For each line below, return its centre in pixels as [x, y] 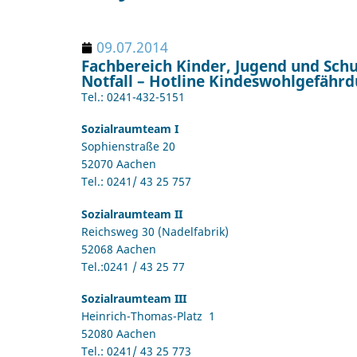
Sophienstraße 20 [128, 147]
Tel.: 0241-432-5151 [133, 97]
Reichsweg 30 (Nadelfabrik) [155, 231]
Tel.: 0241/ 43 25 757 [136, 182]
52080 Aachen [119, 333]
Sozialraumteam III [134, 298]
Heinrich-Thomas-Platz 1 [148, 316]
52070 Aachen [119, 164]
